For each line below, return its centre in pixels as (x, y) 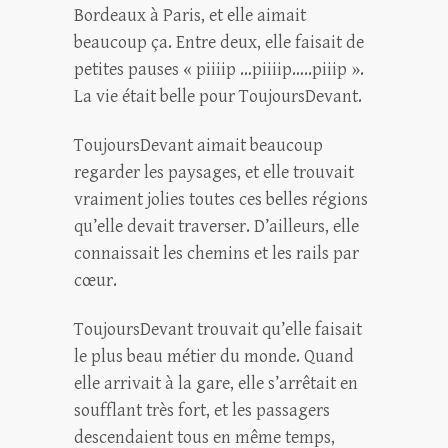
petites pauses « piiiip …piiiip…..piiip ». (219, 69)
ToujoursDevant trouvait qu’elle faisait (218, 329)
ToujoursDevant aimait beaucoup (198, 145)
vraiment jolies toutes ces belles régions (221, 199)
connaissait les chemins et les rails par (216, 253)
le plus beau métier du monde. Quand (214, 356)
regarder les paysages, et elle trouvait (214, 172)
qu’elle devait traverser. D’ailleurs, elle (216, 226)
